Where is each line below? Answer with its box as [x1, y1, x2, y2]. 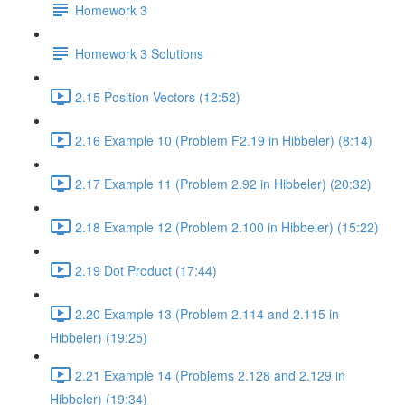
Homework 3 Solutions [75, 43, 203, 62]
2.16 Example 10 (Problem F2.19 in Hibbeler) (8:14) [75, 130, 372, 149]
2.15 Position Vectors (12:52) [75, 87, 240, 106]
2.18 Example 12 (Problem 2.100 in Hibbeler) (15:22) [75, 217, 379, 236]
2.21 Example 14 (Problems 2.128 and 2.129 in [75, 365, 345, 384]
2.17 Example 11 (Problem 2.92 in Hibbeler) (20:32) [75, 174, 372, 193]
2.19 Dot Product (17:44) [75, 260, 217, 279]
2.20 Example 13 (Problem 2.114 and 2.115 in [75, 304, 339, 323]
